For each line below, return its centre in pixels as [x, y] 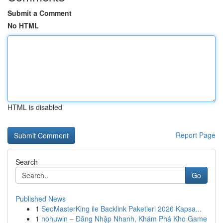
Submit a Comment [40, 13]
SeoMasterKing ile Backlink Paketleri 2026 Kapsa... [121, 209]
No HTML [23, 25]
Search [27, 162]
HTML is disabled [35, 107]
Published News [41, 199]
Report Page [196, 135]
